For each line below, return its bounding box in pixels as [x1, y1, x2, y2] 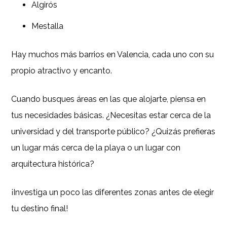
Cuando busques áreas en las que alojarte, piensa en [11, 94, 206, 104]
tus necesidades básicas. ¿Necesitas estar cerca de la [11, 110, 211, 121]
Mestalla [31, 21, 64, 31]
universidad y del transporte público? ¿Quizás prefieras [11, 127, 216, 137]
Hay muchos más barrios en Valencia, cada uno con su [11, 50, 214, 60]
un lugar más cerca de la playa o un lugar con [11, 143, 181, 153]
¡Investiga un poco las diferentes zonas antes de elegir [11, 187, 214, 198]
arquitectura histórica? [11, 159, 95, 169]
